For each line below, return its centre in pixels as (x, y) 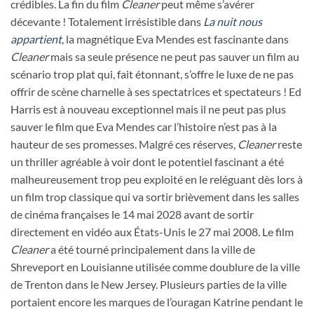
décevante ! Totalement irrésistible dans (107, 22)
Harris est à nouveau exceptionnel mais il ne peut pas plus (148, 109)
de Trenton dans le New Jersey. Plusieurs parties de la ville (149, 285)
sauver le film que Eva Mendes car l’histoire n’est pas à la (144, 127)
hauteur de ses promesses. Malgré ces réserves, (124, 144)
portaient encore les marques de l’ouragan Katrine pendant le (157, 302)
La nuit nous (233, 22)
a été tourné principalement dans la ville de (152, 250)
